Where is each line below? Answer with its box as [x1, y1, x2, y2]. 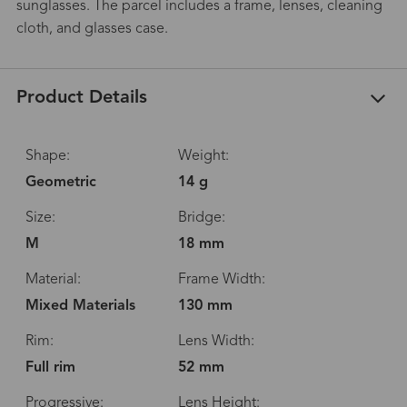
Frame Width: [177, 273, 265, 288]
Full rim [25, 361, 75, 376]
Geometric [25, 175, 96, 191]
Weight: [177, 149, 229, 164]
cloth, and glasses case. [15, 21, 168, 36]
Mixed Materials [25, 299, 135, 314]
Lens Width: [177, 334, 254, 350]
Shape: [25, 149, 70, 164]
